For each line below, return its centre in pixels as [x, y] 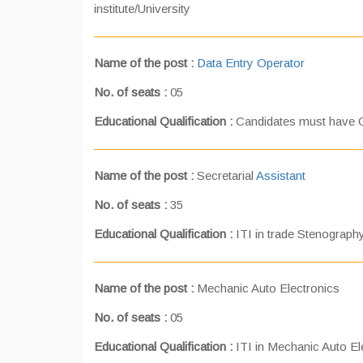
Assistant [281, 175]
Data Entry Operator [251, 63]
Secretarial [225, 175]
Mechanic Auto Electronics [267, 288]
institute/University [142, 9]
